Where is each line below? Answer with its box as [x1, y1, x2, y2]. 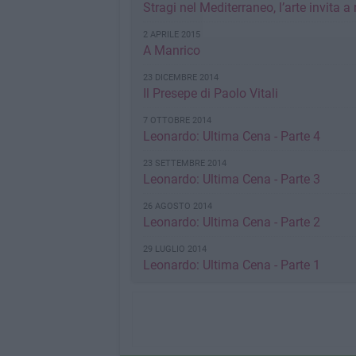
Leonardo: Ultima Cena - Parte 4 [142, 129, 320, 144]
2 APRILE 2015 [142, 29, 200, 40]
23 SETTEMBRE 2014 [142, 158, 226, 168]
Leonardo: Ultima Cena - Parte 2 [142, 215, 320, 230]
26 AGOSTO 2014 [142, 201, 212, 211]
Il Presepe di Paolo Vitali [142, 86, 278, 101]
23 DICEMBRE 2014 [142, 72, 219, 83]
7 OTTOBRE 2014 [142, 115, 211, 126]
